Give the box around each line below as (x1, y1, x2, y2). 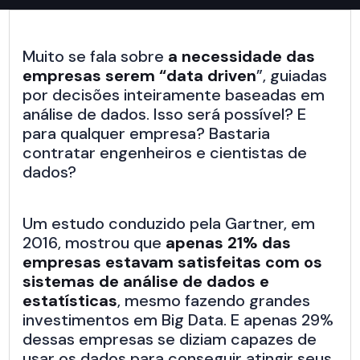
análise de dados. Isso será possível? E (22, 104, 307, 125)
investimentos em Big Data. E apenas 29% (22, 309, 334, 331)
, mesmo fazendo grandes (117, 290, 311, 312)
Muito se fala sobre (22, 46, 169, 67)
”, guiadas (256, 65, 328, 87)
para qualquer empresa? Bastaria (22, 123, 271, 145)
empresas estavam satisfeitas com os (22, 252, 323, 273)
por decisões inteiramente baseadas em (22, 84, 325, 106)
